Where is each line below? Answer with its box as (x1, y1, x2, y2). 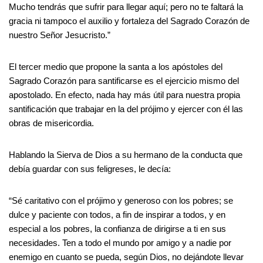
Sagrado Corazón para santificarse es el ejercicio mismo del (9, 75, 239, 86)
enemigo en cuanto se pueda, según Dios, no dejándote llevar (9, 251, 244, 262)
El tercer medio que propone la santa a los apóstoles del (9, 61, 222, 72)
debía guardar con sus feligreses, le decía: (9, 163, 171, 174)
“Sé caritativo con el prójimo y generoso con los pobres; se (9, 195, 233, 205)
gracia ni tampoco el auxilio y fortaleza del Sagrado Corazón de (9, 15, 249, 26)
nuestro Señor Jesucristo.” (9, 29, 110, 40)
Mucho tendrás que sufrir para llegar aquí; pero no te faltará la (9, 1, 243, 12)
